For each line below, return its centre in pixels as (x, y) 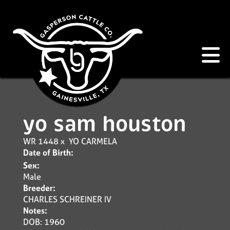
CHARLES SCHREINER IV (67, 199)
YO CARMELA (93, 141)
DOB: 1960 (44, 222)
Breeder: (39, 188)
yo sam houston (105, 124)
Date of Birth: (48, 152)
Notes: (35, 210)
